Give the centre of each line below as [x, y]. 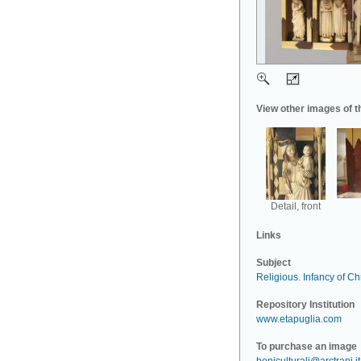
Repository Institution [305, 305]
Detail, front [296, 206]
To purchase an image [307, 346]
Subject [274, 263]
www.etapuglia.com [299, 319]
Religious [277, 277]
